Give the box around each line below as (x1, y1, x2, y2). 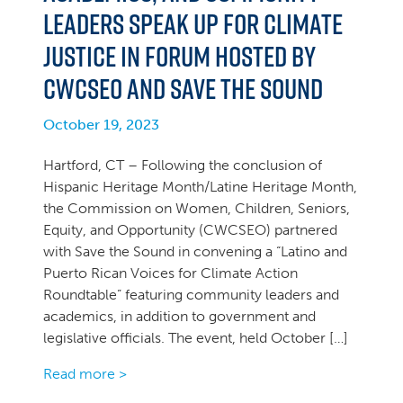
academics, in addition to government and (43, 308, 316, 325)
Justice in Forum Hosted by (43, 36, 316, 76)
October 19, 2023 (43, 116, 159, 133)
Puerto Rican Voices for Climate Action (43, 264, 298, 282)
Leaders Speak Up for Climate (43, 4, 343, 44)
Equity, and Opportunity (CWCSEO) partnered (43, 221, 337, 238)
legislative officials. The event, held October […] (43, 329, 348, 346)
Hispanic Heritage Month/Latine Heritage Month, (43, 178, 357, 195)
